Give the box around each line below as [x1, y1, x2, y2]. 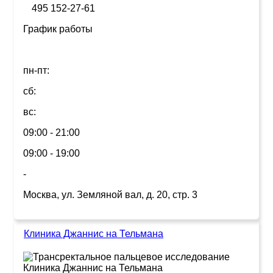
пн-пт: [23, 65, 49, 76]
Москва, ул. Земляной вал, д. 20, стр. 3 [23, 189, 197, 200]
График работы [23, 23, 93, 34]
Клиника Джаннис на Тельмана [24, 228, 163, 239]
